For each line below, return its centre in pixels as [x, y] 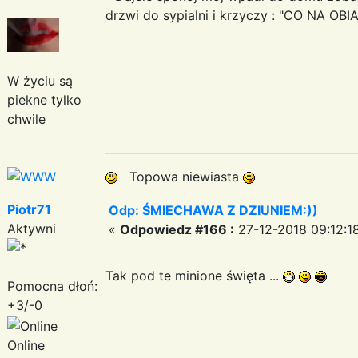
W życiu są [40, 80]
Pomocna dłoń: [52, 286]
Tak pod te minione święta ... [194, 275]
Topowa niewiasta [180, 176]
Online [26, 345]
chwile [26, 119]
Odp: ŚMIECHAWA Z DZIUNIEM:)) [213, 210]
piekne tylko [44, 99]
